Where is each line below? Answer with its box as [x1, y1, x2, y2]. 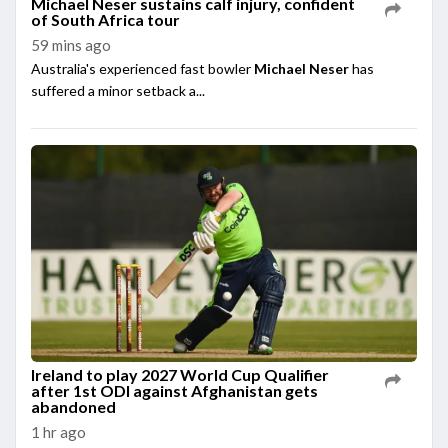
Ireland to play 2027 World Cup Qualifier [31, 365, 329, 384]
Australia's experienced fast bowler [31, 59, 254, 77]
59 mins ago [31, 35, 111, 54]
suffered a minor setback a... [31, 81, 205, 99]
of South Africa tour [31, 9, 180, 29]
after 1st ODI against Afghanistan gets [31, 381, 318, 400]
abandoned [31, 397, 116, 416]
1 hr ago [31, 423, 86, 441]
